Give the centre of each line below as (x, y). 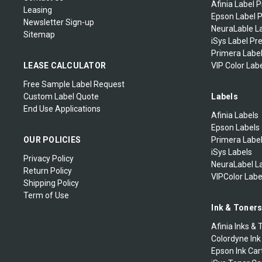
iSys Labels (232, 152)
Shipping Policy (51, 183)
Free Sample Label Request (74, 84)
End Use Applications (62, 108)
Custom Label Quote (61, 96)
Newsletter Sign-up (59, 22)
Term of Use (46, 195)
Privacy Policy (49, 158)
